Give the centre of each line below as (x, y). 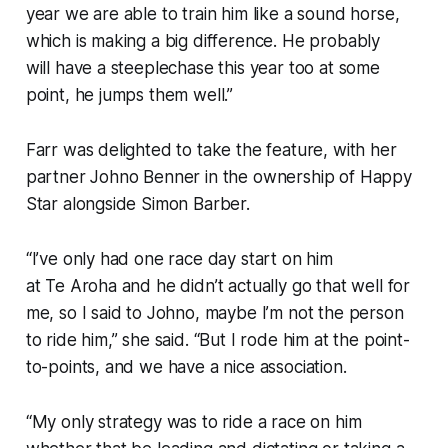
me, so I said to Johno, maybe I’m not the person (214, 312)
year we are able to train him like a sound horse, (212, 13)
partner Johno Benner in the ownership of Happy (218, 176)
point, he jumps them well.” (131, 94)
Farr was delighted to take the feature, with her (211, 149)
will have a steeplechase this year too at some (202, 67)
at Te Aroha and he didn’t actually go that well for (218, 285)
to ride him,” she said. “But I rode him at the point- (217, 339)
